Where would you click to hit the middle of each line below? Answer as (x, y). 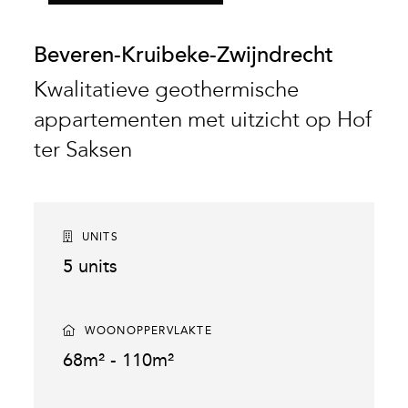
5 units (91, 267)
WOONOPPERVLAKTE (146, 331)
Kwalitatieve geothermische (167, 90)
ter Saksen (83, 150)
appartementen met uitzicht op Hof (203, 120)
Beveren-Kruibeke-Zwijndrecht (184, 56)
